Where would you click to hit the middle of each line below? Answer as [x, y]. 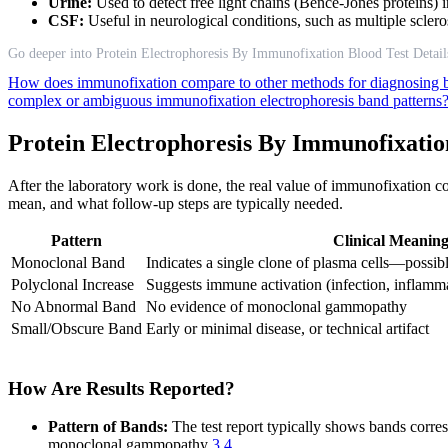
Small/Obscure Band [76, 328]
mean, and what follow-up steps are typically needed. [175, 203]
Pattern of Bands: [108, 427]
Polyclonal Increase [72, 284]
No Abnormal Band [73, 306]
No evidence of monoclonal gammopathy [276, 306]
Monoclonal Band [68, 262]
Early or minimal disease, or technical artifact [287, 328]
